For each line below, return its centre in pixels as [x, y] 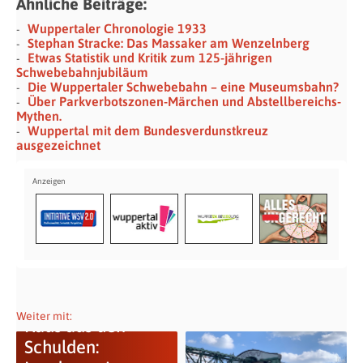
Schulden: [61, 347]
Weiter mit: [44, 316]
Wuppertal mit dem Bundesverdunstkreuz [148, 131]
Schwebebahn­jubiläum [82, 73]
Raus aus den [75, 326]
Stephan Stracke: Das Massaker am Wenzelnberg [169, 43]
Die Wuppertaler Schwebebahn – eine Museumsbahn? [183, 87]
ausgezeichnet [58, 145]
